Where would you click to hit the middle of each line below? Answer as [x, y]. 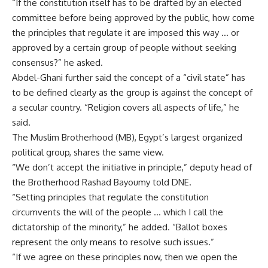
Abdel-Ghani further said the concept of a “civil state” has [129, 77]
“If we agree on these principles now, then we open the [125, 257]
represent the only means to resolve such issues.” [113, 242]
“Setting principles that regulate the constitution [110, 197]
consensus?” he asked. [57, 63]
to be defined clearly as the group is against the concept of [132, 92]
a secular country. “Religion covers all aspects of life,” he [126, 107]
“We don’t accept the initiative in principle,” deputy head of [132, 167]
